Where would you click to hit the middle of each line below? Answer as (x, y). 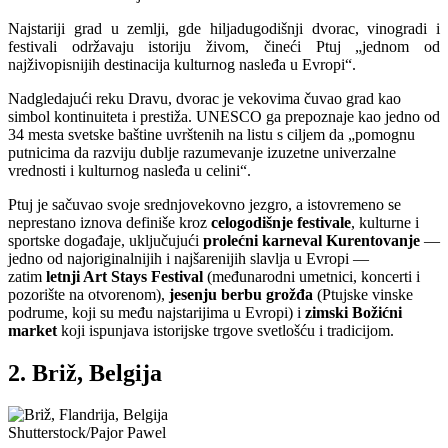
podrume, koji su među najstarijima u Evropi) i (156, 312)
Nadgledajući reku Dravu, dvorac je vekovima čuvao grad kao (204, 98)
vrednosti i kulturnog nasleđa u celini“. (129, 170)
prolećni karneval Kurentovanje (311, 240)
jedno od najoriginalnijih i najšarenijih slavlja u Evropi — (188, 258)
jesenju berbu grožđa (239, 294)
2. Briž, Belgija (85, 372)
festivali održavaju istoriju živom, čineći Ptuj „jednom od (224, 46)
